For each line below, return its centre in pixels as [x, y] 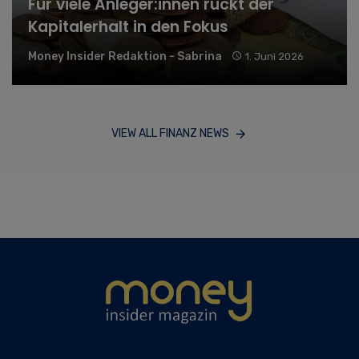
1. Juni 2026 [274, 56]
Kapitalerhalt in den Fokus [128, 26]
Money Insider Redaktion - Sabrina [125, 56]
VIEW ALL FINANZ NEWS [171, 133]
